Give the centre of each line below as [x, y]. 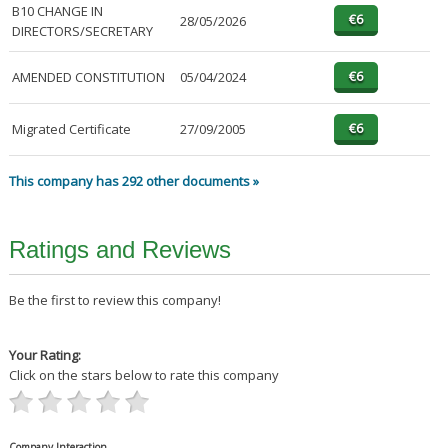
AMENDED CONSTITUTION [88, 77]
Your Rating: [44, 355]
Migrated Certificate [71, 129]
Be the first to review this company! [114, 300]
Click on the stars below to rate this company [143, 375]
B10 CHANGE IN [57, 11]
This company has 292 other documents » [133, 181]
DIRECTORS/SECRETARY [82, 31]
